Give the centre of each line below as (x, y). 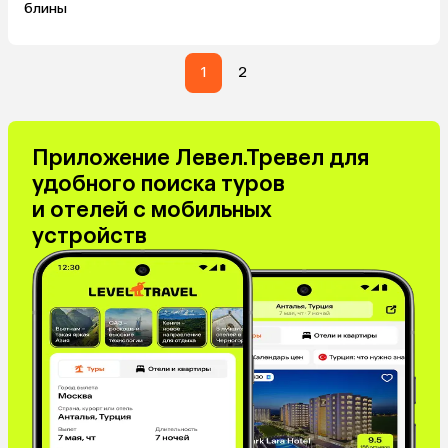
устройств (89, 235)
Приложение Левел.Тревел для (200, 157)
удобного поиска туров (158, 183)
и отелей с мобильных (152, 209)
